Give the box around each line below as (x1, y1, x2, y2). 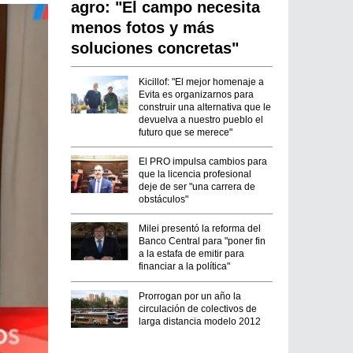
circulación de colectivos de (139, 303, 258, 314)
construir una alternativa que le (139, 101, 272, 113)
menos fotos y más (71, 19, 215, 37)
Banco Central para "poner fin (139, 236, 266, 247)
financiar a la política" (139, 261, 231, 273)
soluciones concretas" (71, 39, 240, 58)
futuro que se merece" (139, 126, 233, 138)
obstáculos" (139, 194, 189, 206)
